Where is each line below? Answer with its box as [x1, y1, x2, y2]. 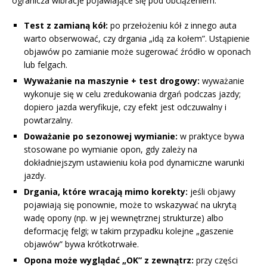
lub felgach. [24, 58, 67, 70]
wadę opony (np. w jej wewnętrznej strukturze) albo [24, 212, 223, 223]
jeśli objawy [188, 185, 235, 197]
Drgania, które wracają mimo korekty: [24, 185, 188, 197]
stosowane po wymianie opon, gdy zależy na [24, 143, 197, 155]
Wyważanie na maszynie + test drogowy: [24, 74, 200, 86]
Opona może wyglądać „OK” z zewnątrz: [24, 254, 194, 266]
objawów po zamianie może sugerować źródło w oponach [24, 45, 251, 57]
